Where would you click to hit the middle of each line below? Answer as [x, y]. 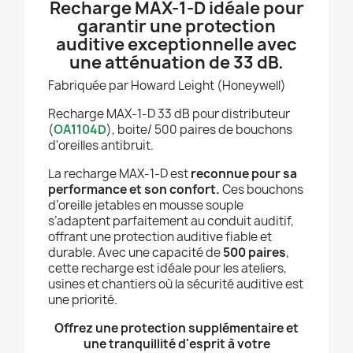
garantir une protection [176, 27]
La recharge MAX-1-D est [119, 174]
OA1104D [80, 130]
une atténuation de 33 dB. [176, 63]
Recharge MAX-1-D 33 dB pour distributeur [169, 114]
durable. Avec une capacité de [136, 253]
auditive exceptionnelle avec [176, 45]
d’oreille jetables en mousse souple [146, 206]
